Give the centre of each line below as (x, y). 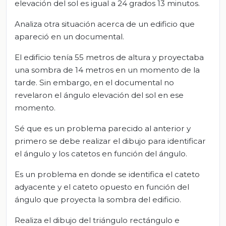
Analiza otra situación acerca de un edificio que (105, 24)
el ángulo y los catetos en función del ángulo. (101, 154)
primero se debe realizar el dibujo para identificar (110, 141)
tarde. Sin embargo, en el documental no (94, 83)
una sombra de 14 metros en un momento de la (107, 70)
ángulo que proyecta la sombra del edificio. (98, 200)
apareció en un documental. (69, 37)
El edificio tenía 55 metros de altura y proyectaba (109, 58)
